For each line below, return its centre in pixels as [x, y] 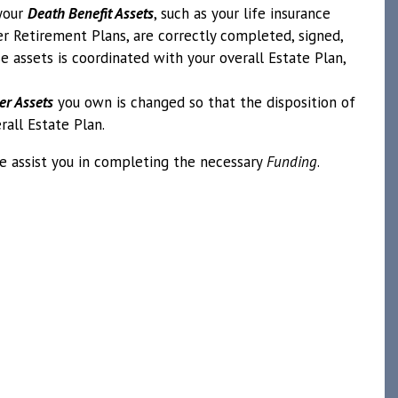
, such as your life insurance [242, 13]
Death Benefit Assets [91, 13]
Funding [292, 162]
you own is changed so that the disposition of [204, 102]
